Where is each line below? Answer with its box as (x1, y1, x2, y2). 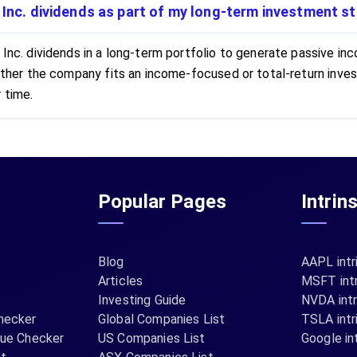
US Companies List (98, 331, 206, 346)
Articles (98, 273, 143, 288)
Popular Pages (98, 190, 226, 213)
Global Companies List (98, 312, 226, 327)
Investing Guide (98, 292, 186, 308)
